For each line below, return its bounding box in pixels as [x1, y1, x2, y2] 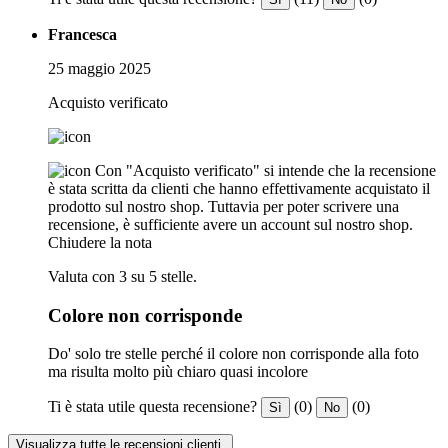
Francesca [48, 25, 117, 43]
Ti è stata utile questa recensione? [48, 398, 257, 416]
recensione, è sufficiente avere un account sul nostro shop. [48, 215, 413, 233]
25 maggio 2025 [48, 59, 151, 77]
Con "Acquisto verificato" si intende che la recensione [95, 161, 436, 179]
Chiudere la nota [48, 233, 152, 251]
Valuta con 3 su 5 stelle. [48, 267, 197, 285]
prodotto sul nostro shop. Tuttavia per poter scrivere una [48, 197, 399, 215]
